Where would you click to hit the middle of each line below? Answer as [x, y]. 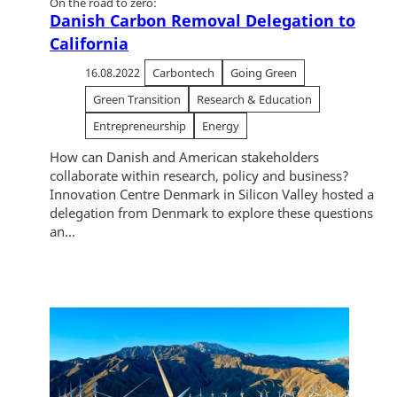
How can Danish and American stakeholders [184, 156]
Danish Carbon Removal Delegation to [202, 20]
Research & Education [254, 99]
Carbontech [183, 72]
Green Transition [137, 99]
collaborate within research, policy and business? [199, 175]
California [89, 43]
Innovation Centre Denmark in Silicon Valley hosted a [212, 194]
